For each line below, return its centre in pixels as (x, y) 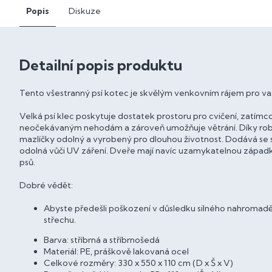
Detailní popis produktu (101, 65)
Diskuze (85, 11)
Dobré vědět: (46, 185)
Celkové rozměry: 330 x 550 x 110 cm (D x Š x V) (138, 263)
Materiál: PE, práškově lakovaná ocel (116, 251)
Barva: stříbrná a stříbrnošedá (102, 240)
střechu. (60, 219)
